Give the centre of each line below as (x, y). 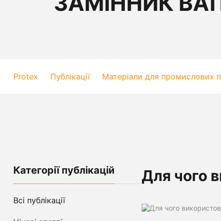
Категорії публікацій (64, 170)
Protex (26, 76)
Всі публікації (39, 200)
